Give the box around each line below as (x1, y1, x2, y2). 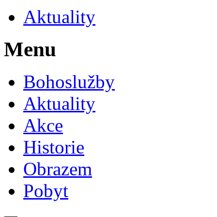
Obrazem (23, 158, 92, 179)
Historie (23, 136, 84, 157)
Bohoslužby (23, 71, 115, 92)
